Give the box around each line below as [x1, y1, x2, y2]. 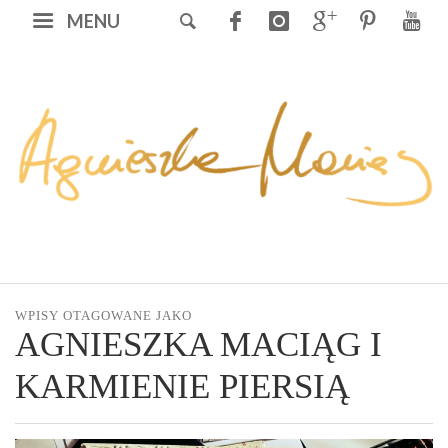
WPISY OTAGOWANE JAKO [15, 308, 192, 324]
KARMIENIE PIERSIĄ [15, 367, 350, 407]
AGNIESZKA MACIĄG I [15, 325, 382, 365]
